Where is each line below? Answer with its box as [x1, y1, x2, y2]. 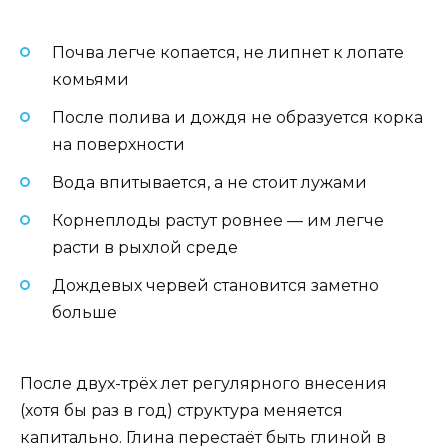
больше [52, 303, 117, 323]
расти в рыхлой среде [52, 238, 238, 258]
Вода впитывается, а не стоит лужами [52, 172, 367, 192]
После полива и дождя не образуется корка [52, 107, 423, 127]
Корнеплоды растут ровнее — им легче [52, 211, 384, 231]
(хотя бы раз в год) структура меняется [20, 400, 343, 420]
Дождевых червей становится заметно [52, 276, 379, 296]
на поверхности [52, 134, 185, 154]
